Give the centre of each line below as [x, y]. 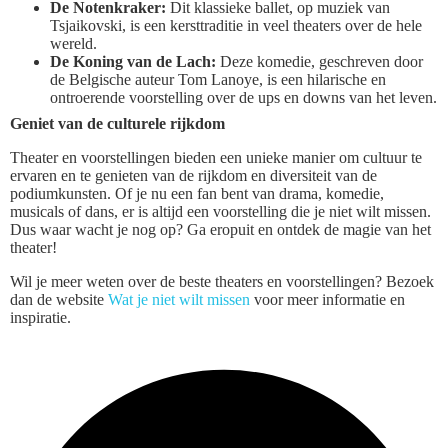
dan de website [59, 300]
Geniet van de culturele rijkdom [117, 124]
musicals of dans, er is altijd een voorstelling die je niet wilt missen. [220, 212]
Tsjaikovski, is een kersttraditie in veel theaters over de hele [236, 26]
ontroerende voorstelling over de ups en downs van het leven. [243, 98]
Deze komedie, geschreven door [319, 62]
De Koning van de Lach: [133, 62]
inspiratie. [40, 318]
